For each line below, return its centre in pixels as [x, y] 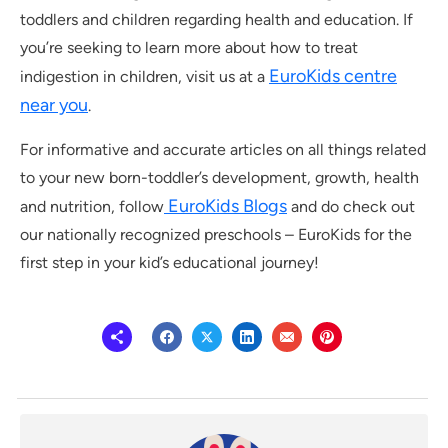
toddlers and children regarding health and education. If [216, 20]
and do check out [351, 207]
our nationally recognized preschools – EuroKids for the [216, 235]
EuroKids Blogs [225, 206]
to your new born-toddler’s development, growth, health [219, 178]
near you [54, 105]
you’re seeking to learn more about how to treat [189, 48]
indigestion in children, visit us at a [144, 77]
